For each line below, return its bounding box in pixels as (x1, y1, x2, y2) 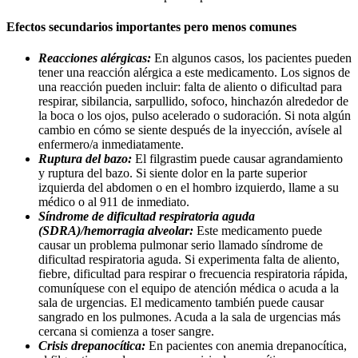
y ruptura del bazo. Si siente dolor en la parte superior (38, 166, 307, 181)
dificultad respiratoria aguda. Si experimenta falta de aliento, (38, 253, 340, 267)
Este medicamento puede (197, 224, 322, 238)
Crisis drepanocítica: (38, 339, 149, 353)
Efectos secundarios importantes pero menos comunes (6, 19, 296, 34)
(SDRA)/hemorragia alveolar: (38, 224, 197, 238)
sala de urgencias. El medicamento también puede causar (38, 296, 324, 310)
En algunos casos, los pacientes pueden (154, 51, 352, 66)
